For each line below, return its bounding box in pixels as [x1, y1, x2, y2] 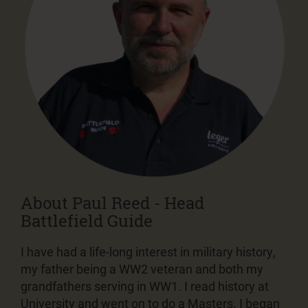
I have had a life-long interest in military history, [21, 243, 276, 260]
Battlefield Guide [21, 209, 153, 232]
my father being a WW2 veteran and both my [21, 260, 263, 277]
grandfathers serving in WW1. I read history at [21, 277, 269, 294]
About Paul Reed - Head [21, 191, 204, 214]
